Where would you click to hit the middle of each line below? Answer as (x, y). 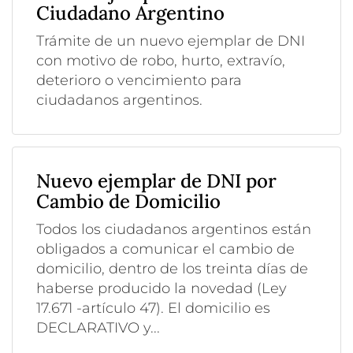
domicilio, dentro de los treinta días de (172, 268)
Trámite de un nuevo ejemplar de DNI (171, 41)
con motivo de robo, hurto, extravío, (161, 60)
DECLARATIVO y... (98, 327)
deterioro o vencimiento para (139, 80)
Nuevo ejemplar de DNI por (156, 180)
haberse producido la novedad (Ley (162, 288)
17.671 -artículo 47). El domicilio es (153, 308)
